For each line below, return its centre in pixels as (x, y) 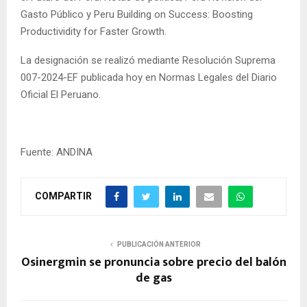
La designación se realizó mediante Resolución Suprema (148, 60)
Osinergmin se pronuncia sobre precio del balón (153, 262)
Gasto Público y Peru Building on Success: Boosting (137, 14)
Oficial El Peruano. (61, 94)
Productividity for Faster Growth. (94, 31)
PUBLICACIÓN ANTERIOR (159, 244)
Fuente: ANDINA (57, 152)
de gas (153, 278)
